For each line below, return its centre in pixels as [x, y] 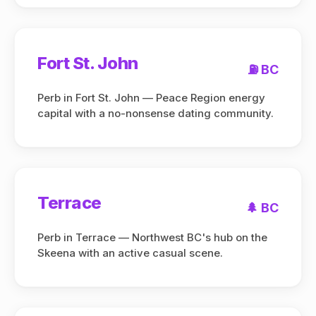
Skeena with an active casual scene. [130, 253]
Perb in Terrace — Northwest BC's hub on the [152, 237]
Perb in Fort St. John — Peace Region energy [151, 98]
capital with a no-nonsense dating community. [156, 113]
